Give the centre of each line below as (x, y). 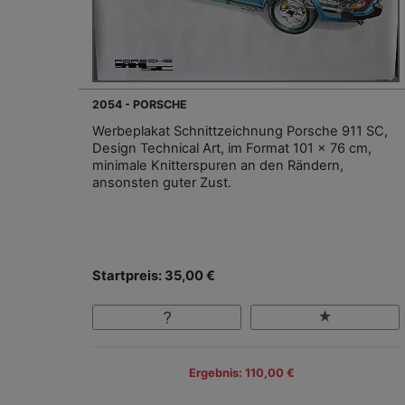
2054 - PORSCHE (140, 104)
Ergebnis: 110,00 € (241, 373)
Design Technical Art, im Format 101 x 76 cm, (232, 148)
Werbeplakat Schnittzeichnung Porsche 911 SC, (240, 131)
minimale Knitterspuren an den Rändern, (218, 165)
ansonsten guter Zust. (162, 182)
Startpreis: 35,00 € (154, 275)
